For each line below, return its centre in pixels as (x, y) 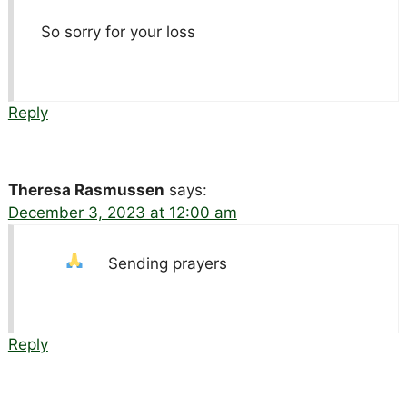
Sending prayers (168, 263)
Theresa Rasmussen (86, 189)
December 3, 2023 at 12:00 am (122, 212)
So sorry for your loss (118, 31)
